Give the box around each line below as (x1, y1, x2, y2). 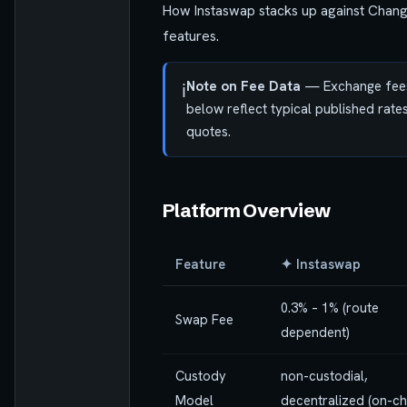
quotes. (186, 122, 231, 141)
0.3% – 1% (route (281, 298, 379, 316)
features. (163, 25, 219, 45)
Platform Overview (163, 198, 331, 222)
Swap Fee (175, 310, 233, 328)
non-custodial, (281, 366, 368, 384)
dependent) (281, 323, 350, 341)
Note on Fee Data (186, 76, 301, 95)
